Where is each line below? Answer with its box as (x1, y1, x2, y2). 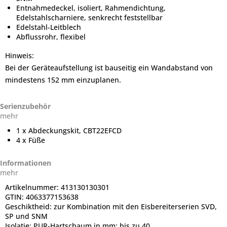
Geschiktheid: (5, 202, 54, 211)
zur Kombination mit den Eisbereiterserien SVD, (54, 202, 217, 211)
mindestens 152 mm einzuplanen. (5, 75, 121, 85)
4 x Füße (16, 135, 45, 145)
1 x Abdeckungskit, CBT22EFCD (16, 126, 122, 135)
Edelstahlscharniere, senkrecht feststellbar (16, 13, 163, 22)
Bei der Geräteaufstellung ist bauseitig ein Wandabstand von (5, 63, 213, 72)
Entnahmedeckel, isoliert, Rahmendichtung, (16, 3, 166, 13)
